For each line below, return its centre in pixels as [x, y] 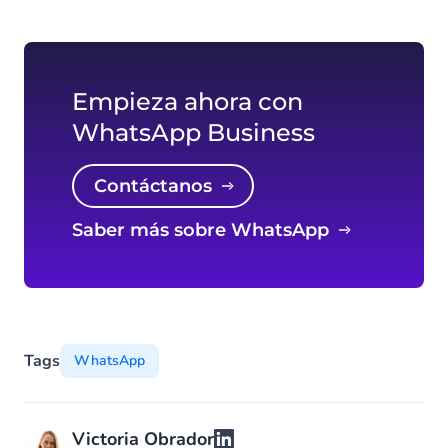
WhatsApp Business [193, 133]
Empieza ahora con [187, 102]
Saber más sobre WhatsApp [206, 230]
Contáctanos [159, 186]
